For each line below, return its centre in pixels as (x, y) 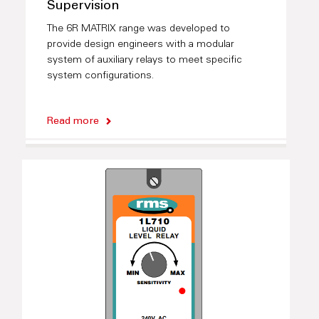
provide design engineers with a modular (140, 45)
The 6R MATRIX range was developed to (138, 30)
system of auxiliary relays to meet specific (144, 61)
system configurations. (100, 77)
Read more (73, 122)
